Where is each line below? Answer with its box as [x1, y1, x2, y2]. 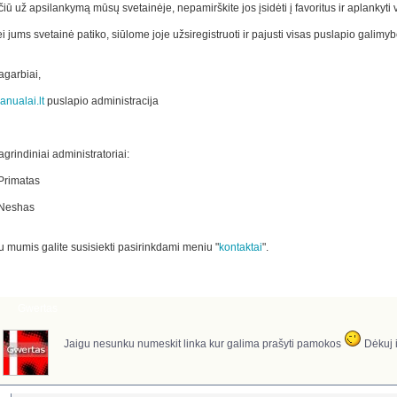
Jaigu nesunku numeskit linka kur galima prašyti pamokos [63, 338, 344, 351]
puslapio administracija [43, 95, 159, 108]
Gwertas [17, 302, 58, 315]
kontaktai [218, 241, 262, 254]
